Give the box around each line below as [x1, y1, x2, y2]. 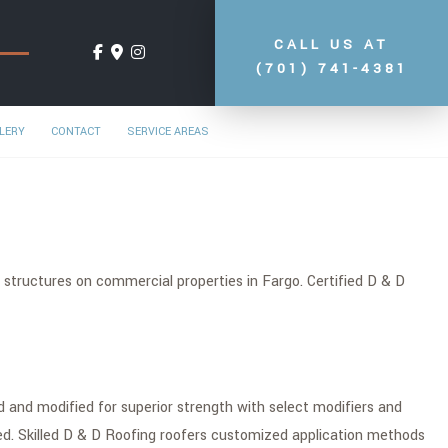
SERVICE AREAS [127, 124, 209, 139]
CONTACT [51, 124, 101, 139]
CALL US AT [274, 35, 389, 54]
